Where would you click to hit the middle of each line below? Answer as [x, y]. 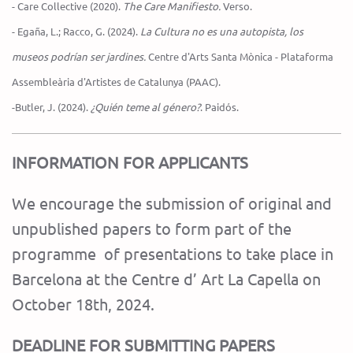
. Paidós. [219, 107]
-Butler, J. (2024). [51, 107]
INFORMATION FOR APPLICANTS [130, 162]
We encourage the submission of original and [172, 203]
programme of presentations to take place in [173, 254]
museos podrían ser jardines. [79, 57]
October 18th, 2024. [83, 304]
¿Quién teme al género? [145, 107]
